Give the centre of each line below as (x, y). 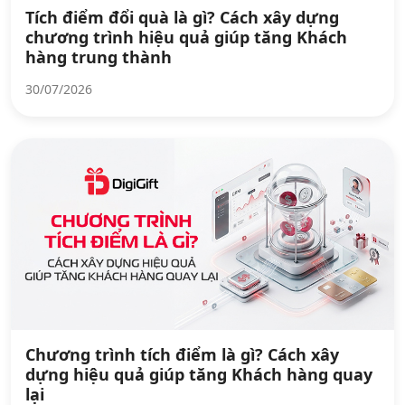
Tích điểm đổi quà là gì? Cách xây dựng (182, 17)
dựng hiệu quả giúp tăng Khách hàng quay (199, 374)
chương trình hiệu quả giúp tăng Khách (186, 37)
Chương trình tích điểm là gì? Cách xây (182, 354)
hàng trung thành (99, 57)
